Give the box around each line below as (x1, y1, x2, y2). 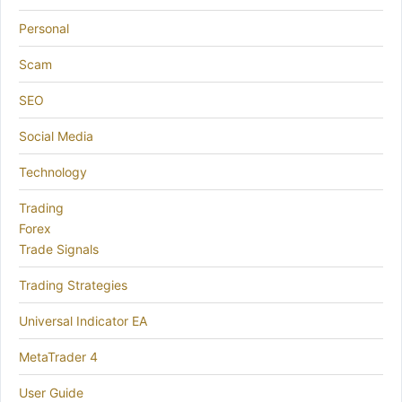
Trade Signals (19, 241, 99, 257)
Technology (19, 164, 87, 179)
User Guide (19, 385, 83, 400)
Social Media (19, 128, 93, 144)
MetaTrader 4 (19, 349, 98, 364)
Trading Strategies (19, 277, 127, 293)
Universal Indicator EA (19, 313, 147, 328)
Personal (19, 21, 69, 36)
